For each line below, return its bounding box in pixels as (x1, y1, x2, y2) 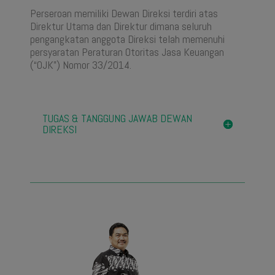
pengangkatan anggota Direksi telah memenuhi (29, 32, 225, 47)
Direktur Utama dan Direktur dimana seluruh (29, 19, 212, 34)
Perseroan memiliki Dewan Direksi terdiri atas (29, 6, 218, 21)
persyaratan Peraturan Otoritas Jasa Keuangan (29, 45, 224, 60)
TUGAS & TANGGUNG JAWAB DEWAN (42, 111, 192, 126)
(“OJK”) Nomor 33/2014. (29, 58, 131, 72)
